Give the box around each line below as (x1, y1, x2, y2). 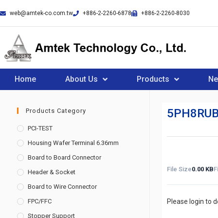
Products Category (26, 107, 86, 114)
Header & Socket (28, 168, 75, 176)
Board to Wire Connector (28, 183, 97, 190)
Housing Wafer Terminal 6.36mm (28, 139, 119, 146)
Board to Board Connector (28, 154, 101, 161)
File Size (166, 165, 192, 173)
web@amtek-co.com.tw (10, 10, 73, 17)
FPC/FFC (28, 198, 52, 205)
